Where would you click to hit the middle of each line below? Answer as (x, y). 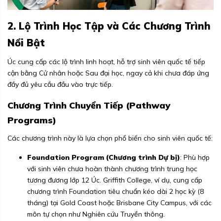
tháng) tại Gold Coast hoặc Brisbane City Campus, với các (119, 203)
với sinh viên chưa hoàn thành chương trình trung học (112, 169)
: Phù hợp (195, 158)
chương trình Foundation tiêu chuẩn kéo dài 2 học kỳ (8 (115, 192)
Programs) (32, 120)
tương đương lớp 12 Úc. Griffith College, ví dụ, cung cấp (115, 180)
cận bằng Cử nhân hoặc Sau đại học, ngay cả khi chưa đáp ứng (108, 73)
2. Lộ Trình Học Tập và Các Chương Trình (109, 26)
